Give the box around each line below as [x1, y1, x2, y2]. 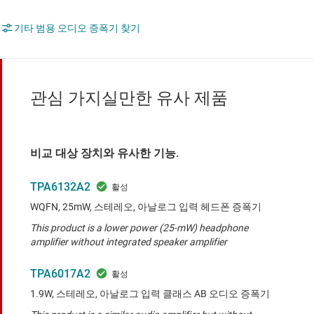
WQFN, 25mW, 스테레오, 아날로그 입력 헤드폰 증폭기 [30, 201, 261, 213]
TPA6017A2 [30, 267, 90, 281]
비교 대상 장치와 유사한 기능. [30, 146, 179, 161]
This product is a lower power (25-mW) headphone [30, 222, 248, 234]
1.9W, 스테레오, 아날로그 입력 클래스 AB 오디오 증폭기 [30, 288, 270, 300]
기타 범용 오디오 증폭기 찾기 [14, 22, 140, 34]
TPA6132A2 [30, 180, 90, 194]
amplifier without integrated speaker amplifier [30, 236, 227, 248]
